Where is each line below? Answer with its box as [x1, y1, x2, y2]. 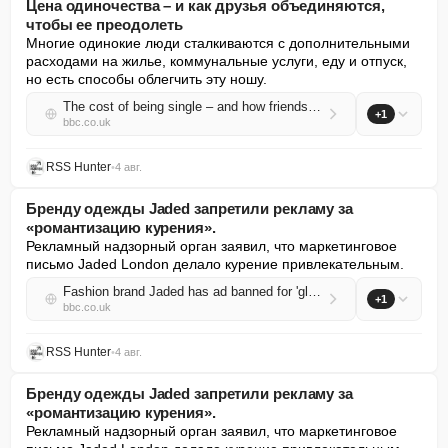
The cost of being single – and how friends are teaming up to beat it [308, 99, 321, 114]
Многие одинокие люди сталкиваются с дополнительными [26, 35, 410, 51]
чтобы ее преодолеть [26, 16, 184, 33]
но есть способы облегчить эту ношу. [26, 71, 267, 87]
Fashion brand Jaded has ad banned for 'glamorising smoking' [308, 284, 321, 299]
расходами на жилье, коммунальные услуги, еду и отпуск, [26, 53, 407, 69]
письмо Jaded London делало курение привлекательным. [26, 256, 404, 272]
